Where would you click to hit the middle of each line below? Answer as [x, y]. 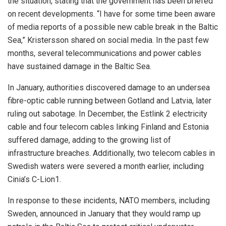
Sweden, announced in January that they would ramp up [104, 213]
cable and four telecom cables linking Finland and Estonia [108, 127]
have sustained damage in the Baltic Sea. [79, 66]
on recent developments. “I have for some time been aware [111, 14]
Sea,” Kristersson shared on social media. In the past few [108, 40]
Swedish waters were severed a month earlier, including [106, 166]
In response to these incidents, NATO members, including [109, 200]
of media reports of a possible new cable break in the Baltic [113, 27]
